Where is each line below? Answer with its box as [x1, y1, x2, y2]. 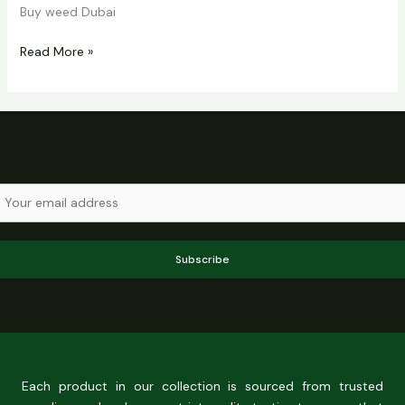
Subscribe [175, 251, 230, 267]
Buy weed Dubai [19, 4, 116, 21]
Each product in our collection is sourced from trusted [22, 377, 383, 394]
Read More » [19, 43, 93, 61]
